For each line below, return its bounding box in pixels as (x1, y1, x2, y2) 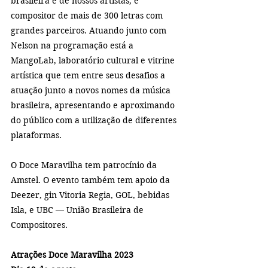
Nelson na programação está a (11, 39, 136, 51)
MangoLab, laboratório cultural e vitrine (11, 54, 177, 66)
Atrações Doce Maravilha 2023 (11, 249, 133, 260)
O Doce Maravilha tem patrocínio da (11, 159, 159, 170)
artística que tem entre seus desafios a (11, 69, 167, 81)
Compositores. (11, 219, 68, 230)
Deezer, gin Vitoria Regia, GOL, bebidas (11, 189, 172, 200)
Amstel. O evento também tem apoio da (11, 174, 172, 185)
